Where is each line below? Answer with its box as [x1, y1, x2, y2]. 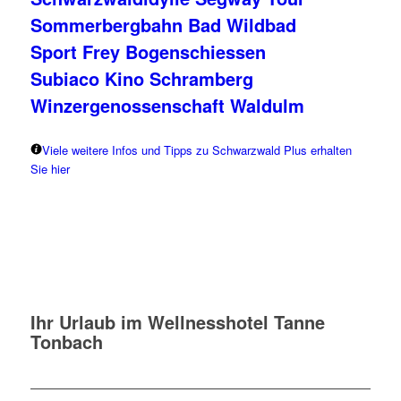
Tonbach [30, 328, 103, 354]
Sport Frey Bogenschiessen [30, 38, 266, 64]
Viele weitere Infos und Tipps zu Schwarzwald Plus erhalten [41, 141, 352, 158]
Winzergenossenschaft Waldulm [30, 91, 304, 118]
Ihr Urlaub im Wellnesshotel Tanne [30, 308, 325, 335]
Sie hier [30, 159, 70, 177]
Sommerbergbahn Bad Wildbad [30, 11, 296, 38]
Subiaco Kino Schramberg [30, 64, 253, 91]
